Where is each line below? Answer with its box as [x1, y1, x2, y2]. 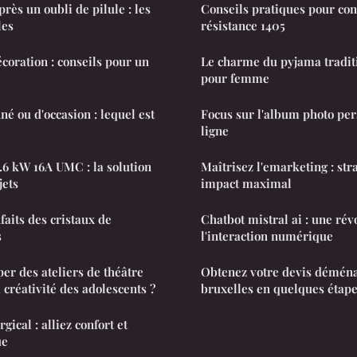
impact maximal [201, 175, 292, 191]
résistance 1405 [201, 17, 285, 33]
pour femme [201, 69, 269, 86]
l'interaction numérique [201, 227, 333, 244]
